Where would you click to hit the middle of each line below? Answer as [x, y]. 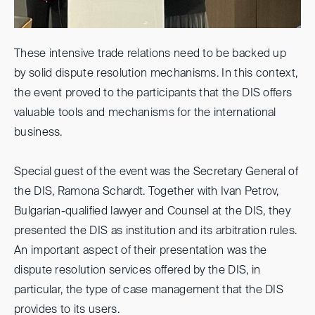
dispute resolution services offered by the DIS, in [137, 270]
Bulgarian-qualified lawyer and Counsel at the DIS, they [153, 211]
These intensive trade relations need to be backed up [150, 54]
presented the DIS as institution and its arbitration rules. [156, 231]
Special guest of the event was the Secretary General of [156, 172]
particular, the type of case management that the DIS [149, 290]
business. [38, 133]
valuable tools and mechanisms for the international [145, 113]
